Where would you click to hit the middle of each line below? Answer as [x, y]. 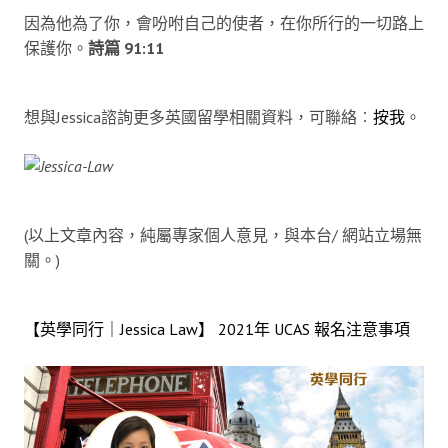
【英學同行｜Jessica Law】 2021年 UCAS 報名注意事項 [217, 328]
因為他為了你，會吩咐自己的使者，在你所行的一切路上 [224, 22]
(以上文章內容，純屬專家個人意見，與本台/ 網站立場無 [223, 234]
